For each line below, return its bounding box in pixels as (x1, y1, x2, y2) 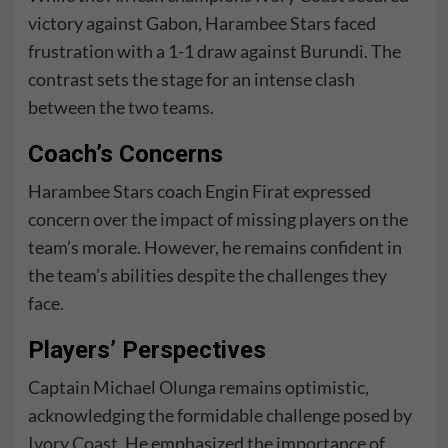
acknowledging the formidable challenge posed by (27, 404, 412, 426)
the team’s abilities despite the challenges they (27, 264, 387, 286)
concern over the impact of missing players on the (27, 208, 408, 230)
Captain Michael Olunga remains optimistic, (27, 376, 369, 398)
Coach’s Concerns (27, 140, 223, 168)
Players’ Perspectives (27, 336, 266, 364)
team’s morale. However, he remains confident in (27, 236, 402, 258)
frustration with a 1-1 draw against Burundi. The (27, 40, 401, 62)
